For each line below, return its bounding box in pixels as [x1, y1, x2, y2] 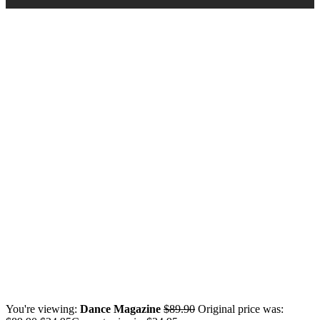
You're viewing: [6, 302, 80, 315]
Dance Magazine [80, 302, 161, 315]
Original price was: [198, 302, 284, 315]
